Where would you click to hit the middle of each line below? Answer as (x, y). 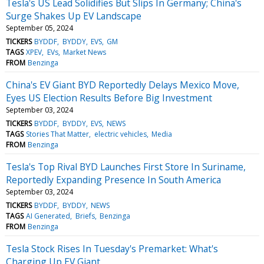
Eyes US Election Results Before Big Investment (109, 98)
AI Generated (48, 216)
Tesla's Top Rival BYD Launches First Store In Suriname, (126, 166)
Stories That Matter (58, 134)
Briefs (85, 216)
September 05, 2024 (39, 28)
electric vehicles (120, 134)
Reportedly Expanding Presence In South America (113, 179)
